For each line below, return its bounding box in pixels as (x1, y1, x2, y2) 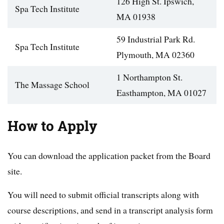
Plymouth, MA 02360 (116, 48, 194, 60)
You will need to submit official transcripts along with (7, 188, 199, 200)
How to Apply (7, 116, 97, 135)
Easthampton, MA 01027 (116, 86, 206, 98)
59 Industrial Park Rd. (116, 32, 195, 45)
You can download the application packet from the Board (7, 149, 210, 161)
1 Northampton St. (116, 70, 182, 83)
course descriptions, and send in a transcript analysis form (7, 203, 213, 216)
